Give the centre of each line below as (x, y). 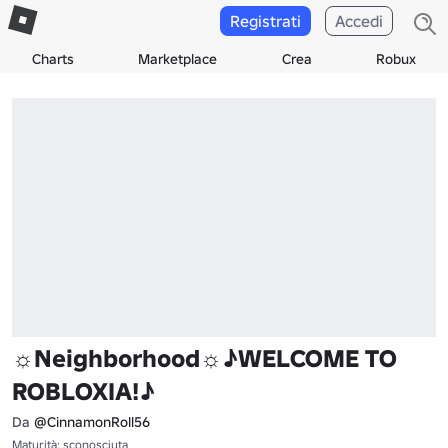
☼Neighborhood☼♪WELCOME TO (204, 358)
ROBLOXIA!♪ (83, 391)
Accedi (359, 21)
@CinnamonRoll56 (92, 421)
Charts (53, 59)
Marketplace (178, 59)
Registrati (265, 21)
